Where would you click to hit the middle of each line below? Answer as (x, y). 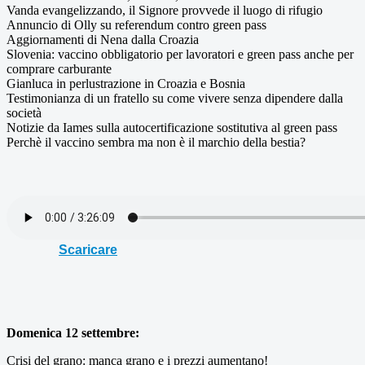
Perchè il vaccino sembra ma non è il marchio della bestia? (156, 142)
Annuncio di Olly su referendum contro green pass (136, 24)
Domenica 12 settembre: (73, 332)
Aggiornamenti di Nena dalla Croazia (103, 39)
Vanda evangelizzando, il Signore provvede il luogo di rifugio (165, 10)
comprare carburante (59, 68)
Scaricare (88, 249)
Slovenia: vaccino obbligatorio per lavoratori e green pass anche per (180, 54)
